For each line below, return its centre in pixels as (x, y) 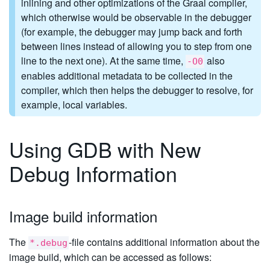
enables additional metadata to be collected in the (127, 76)
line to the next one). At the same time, (103, 61)
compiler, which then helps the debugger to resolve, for (137, 90)
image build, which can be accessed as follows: (110, 257)
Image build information (83, 216)
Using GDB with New (105, 149)
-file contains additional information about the (164, 242)
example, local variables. (74, 105)
